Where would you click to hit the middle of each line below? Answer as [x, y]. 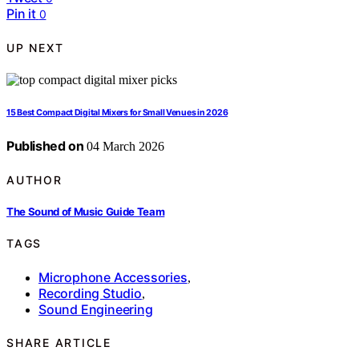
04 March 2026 [124, 147]
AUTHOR [34, 179]
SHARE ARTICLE [59, 343]
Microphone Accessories [113, 277]
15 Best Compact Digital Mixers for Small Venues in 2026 [117, 113]
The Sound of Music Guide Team [86, 211]
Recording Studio [90, 293]
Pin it [21, 14]
